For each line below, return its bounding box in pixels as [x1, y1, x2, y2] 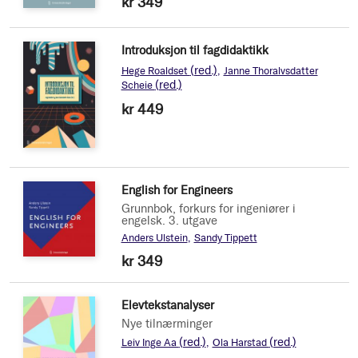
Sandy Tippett [193, 232, 257, 245]
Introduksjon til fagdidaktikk [121, 43, 268, 58]
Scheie [121, 79, 155, 92]
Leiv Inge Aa [121, 336, 179, 349]
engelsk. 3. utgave [121, 213, 217, 229]
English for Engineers [121, 183, 233, 198]
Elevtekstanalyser [121, 298, 214, 313]
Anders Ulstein [121, 232, 188, 245]
